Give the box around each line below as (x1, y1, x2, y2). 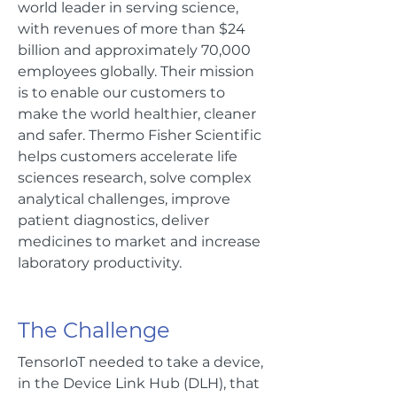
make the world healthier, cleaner (18, 105, 256, 122)
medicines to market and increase (18, 233, 261, 250)
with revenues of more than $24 (18, 20, 245, 37)
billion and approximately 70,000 (18, 42, 251, 58)
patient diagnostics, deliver (18, 212, 209, 229)
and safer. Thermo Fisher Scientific (18, 127, 261, 144)
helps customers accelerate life (18, 148, 237, 165)
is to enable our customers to (18, 84, 225, 101)
